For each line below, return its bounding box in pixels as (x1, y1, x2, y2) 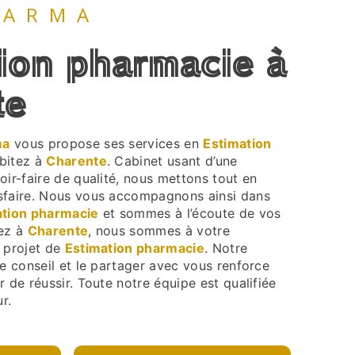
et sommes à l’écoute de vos (98, 205, 281, 221)
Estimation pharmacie (64, 240, 204, 256)
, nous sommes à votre (88, 223, 230, 239)
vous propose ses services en (10, 136, 204, 151)
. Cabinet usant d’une (106, 153, 238, 169)
